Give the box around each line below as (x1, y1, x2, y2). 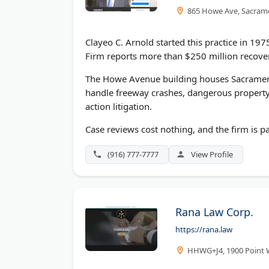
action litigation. (85, 100, 152, 112)
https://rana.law (175, 223, 232, 235)
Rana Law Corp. (175, 204, 253, 219)
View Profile (191, 148, 233, 160)
